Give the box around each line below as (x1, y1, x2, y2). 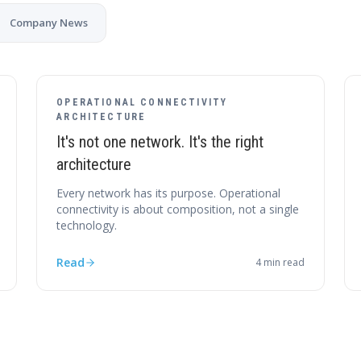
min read (260, 255, 305, 269)
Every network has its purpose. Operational (56, 185, 281, 201)
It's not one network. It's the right (56, 132, 264, 151)
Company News (10, 15, 88, 30)
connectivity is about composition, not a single (56, 201, 300, 217)
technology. (56, 218, 118, 233)
